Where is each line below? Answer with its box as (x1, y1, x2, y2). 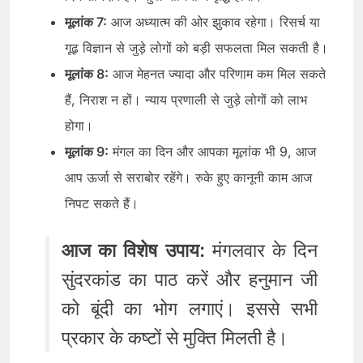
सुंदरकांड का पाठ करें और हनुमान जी (62, 267, 318, 291)
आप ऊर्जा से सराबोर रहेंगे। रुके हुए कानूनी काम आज (65, 169, 312, 186)
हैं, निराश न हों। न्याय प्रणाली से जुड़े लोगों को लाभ (65, 91, 307, 108)
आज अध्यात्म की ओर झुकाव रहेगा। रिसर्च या (107, 13, 320, 30)
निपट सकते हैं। (65, 194, 139, 211)
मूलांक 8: (65, 65, 109, 82)
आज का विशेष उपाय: (62, 238, 205, 262)
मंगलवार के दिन (204, 238, 318, 262)
